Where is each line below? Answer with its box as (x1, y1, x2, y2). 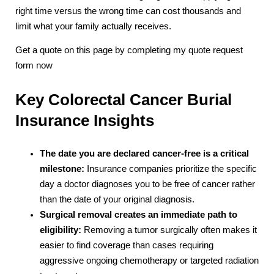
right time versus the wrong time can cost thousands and (15, 6, 241, 16)
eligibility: (40, 224, 81, 235)
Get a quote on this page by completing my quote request (15, 45, 243, 56)
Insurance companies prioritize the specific (84, 163, 257, 174)
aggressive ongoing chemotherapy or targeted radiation (40, 255, 259, 265)
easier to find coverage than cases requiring (40, 240, 213, 250)
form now (15, 61, 53, 71)
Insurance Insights (15, 111, 154, 129)
